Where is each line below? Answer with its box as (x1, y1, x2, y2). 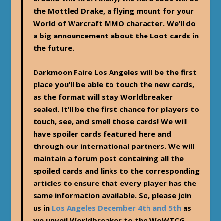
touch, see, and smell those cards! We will (33, 116, 187, 126)
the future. (33, 42, 74, 53)
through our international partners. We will (33, 141, 195, 151)
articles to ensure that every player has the (33, 178, 197, 188)
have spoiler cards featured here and (33, 128, 172, 139)
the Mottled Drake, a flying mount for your (33, 5, 194, 16)
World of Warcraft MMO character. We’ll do (33, 18, 196, 28)
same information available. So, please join (33, 190, 192, 200)
